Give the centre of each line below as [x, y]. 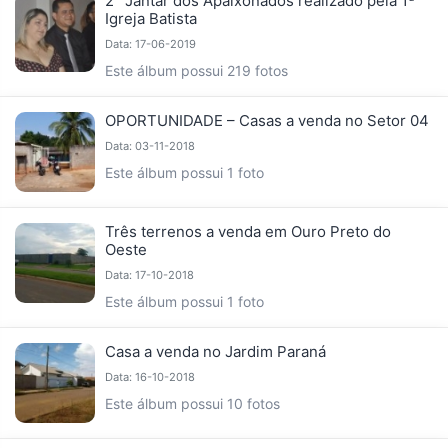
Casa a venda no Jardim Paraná [215, 352]
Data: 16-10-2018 [150, 377]
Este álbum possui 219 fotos [196, 71]
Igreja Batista [151, 19]
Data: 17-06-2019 [150, 44]
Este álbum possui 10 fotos [192, 404]
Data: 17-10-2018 [149, 275]
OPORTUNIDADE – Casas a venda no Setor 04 [267, 121]
